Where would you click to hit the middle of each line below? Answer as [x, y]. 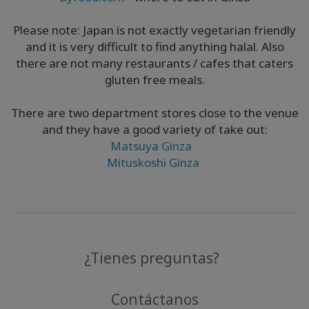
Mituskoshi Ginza [154, 162]
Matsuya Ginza [154, 146]
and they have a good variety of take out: [154, 129]
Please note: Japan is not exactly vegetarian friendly [154, 30]
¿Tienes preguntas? [152, 258]
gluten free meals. [154, 79]
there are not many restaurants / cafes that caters [154, 63]
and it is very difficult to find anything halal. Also [154, 46]
